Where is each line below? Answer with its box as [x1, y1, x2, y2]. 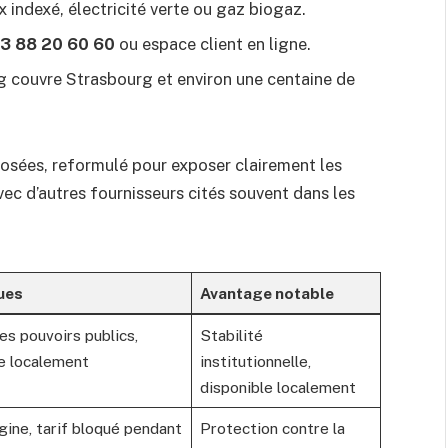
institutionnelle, [199, 351, 311, 370]
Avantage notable [199, 283, 334, 302]
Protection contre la [199, 418, 345, 437]
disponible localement [199, 377, 356, 396]
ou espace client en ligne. [115, 34, 311, 55]
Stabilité [199, 325, 263, 344]
